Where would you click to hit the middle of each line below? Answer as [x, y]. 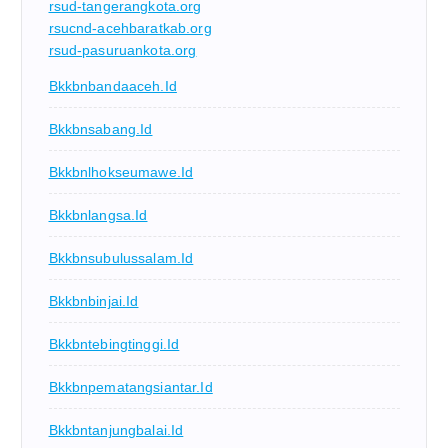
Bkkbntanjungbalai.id [116, 429]
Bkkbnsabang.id [100, 128]
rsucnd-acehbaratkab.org [130, 27]
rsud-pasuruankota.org [122, 49]
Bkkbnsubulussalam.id [121, 257]
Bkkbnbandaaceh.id [112, 85]
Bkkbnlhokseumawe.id [121, 171]
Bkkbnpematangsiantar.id [130, 386]
